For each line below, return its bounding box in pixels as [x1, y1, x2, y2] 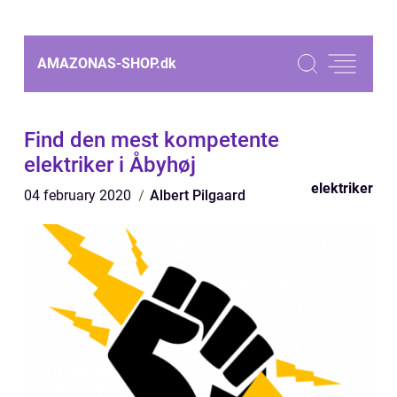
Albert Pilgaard [150, 187, 245, 204]
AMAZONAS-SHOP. [37, 55, 160, 72]
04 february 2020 [24, 187, 135, 204]
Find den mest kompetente [24, 128, 279, 152]
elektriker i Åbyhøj [24, 152, 196, 177]
